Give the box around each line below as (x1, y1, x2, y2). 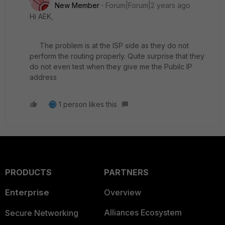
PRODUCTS (5, 167, 52, 178)
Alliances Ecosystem (103, 207, 182, 218)
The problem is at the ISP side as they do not (30, 41, 189, 50)
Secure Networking (5, 208, 78, 218)
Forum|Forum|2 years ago (105, 1, 190, 10)
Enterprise (5, 187, 49, 198)
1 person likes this (59, 100, 117, 109)
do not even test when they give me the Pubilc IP (30, 62, 192, 71)
